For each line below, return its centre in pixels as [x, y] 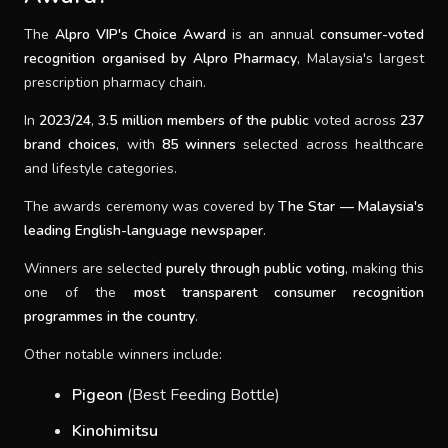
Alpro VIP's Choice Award [140, 34]
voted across [355, 120]
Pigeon [97, 395]
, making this [384, 268]
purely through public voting [255, 268]
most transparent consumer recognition [278, 292]
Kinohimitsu [115, 431]
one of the [79, 292]
